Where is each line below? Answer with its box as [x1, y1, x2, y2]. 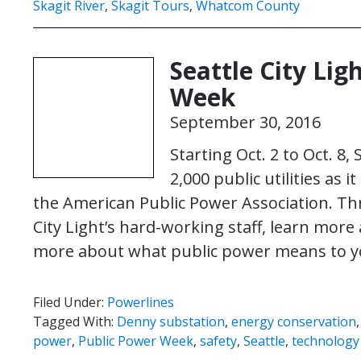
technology [292, 332, 359, 350]
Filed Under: [33, 293, 107, 311]
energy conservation [231, 313, 356, 330]
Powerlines [107, 293, 174, 311]
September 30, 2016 [170, 111, 321, 133]
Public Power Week [78, 332, 193, 350]
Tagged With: [33, 313, 117, 330]
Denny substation [117, 313, 225, 330]
